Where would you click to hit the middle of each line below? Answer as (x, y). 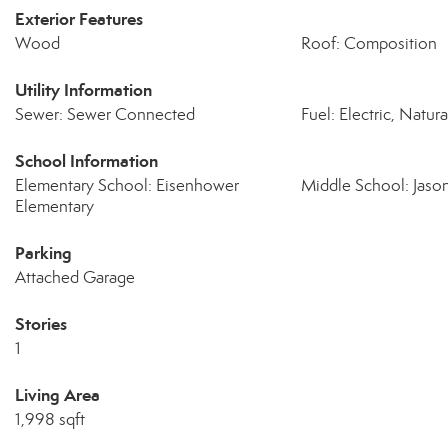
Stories (41, 324)
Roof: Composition (368, 43)
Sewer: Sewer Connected (105, 114)
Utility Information (83, 90)
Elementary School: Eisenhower (127, 185)
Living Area (57, 395)
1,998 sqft (50, 419)
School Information (86, 161)
